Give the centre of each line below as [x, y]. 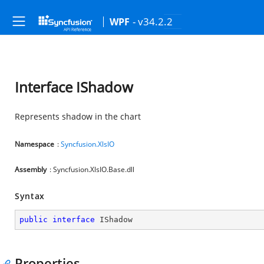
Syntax [30, 196]
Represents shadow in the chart [78, 116]
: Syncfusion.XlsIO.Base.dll [92, 169]
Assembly [31, 169]
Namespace [34, 144]
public [34, 220]
